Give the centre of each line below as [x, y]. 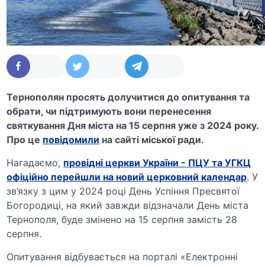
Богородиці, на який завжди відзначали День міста [128, 205]
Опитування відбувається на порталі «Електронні [122, 256]
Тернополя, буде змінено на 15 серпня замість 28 [122, 219]
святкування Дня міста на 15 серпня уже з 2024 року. [133, 125]
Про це [25, 139]
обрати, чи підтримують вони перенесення [109, 111]
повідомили [71, 139]
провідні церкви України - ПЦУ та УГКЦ [157, 162]
